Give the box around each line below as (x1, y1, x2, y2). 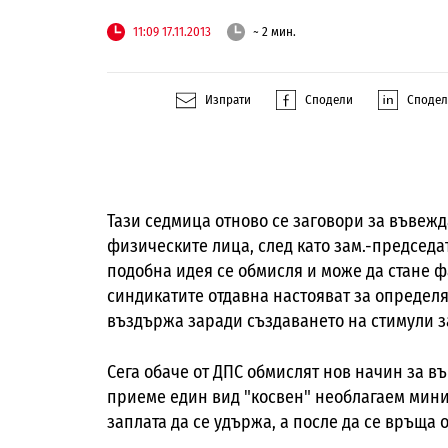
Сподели (305, 92, 353, 108)
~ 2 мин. (253, 24, 296, 40)
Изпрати (205, 92, 251, 108)
